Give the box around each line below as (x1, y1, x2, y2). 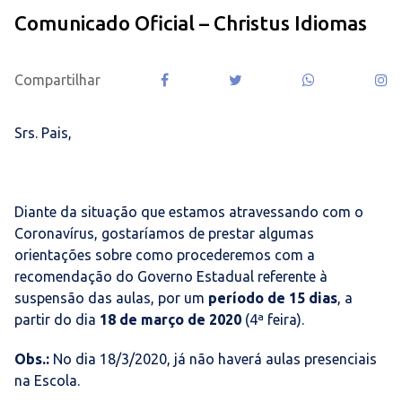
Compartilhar (14, 71, 100, 88)
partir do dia (14, 310, 100, 328)
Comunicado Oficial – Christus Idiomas (14, 11, 367, 34)
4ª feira (249, 310, 297, 328)
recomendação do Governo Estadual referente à (14, 267, 328, 284)
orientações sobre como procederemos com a (14, 246, 315, 263)
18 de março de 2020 (100, 310, 241, 328)
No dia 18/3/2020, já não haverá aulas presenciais (49, 350, 377, 367)
